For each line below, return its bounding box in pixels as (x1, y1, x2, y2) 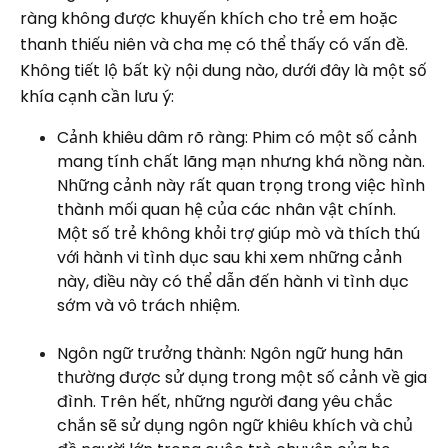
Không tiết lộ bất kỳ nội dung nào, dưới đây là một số (20, 59, 427, 82)
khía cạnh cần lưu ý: (20, 85, 178, 108)
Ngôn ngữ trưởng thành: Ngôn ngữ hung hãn (57, 342, 403, 365)
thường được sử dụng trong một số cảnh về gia (57, 366, 427, 389)
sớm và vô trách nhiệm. (57, 294, 240, 317)
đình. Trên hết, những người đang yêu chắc (57, 390, 393, 413)
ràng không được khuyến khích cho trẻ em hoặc (20, 7, 398, 30)
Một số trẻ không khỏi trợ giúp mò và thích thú (57, 222, 420, 245)
